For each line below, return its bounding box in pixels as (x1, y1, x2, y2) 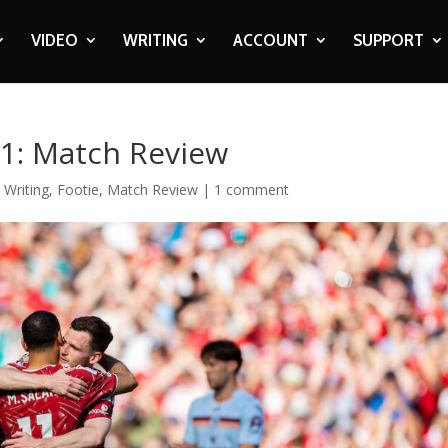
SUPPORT (352, 29, 424, 51)
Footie (57, 180, 100, 199)
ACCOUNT (232, 29, 308, 51)
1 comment (214, 180, 290, 199)
